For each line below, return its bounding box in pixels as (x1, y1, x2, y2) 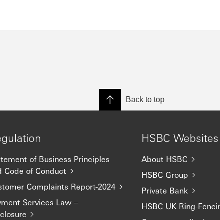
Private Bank (141, 185, 188, 195)
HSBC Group (141, 169, 188, 180)
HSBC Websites (141, 131, 219, 144)
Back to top (126, 95, 165, 104)
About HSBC (141, 154, 188, 164)
